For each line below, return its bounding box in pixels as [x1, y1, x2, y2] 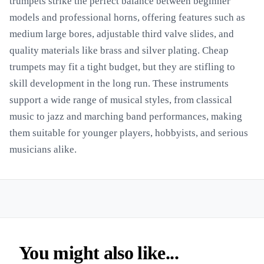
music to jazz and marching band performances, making [9, 111, 242, 122]
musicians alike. [9, 144, 77, 155]
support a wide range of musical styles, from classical [9, 94, 232, 105]
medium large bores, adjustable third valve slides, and [9, 28, 234, 39]
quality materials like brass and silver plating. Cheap [9, 45, 229, 56]
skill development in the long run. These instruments [9, 78, 229, 89]
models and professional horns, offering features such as [9, 12, 245, 23]
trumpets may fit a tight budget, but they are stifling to [9, 61, 235, 72]
